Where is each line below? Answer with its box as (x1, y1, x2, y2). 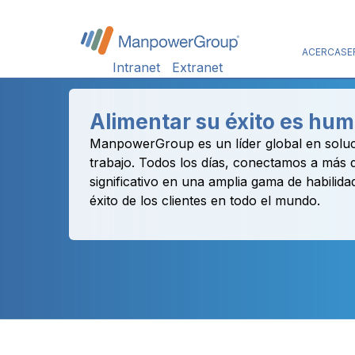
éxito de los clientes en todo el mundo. (90, 193, 320, 208)
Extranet (172, 59, 223, 75)
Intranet (113, 59, 160, 75)
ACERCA (302, 45, 341, 58)
